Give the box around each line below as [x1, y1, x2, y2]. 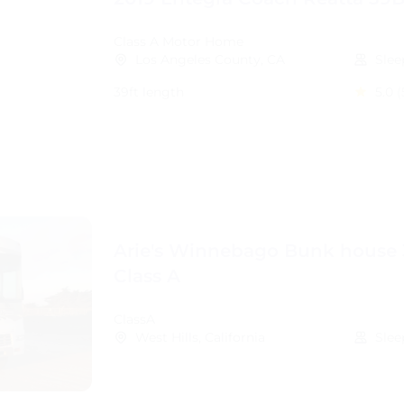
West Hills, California [135, 329, 265, 345]
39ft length [114, 84, 184, 100]
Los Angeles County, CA [135, 51, 285, 68]
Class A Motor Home [114, 33, 243, 50]
